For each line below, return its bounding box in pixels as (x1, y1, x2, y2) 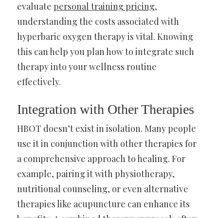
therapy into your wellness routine (17, 60, 157, 73)
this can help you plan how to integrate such (17, 45, 194, 57)
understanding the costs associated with (17, 15, 179, 27)
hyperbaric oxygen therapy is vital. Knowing (17, 30, 193, 42)
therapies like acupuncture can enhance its (17, 198, 190, 210)
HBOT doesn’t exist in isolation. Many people (17, 122, 196, 134)
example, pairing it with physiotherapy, (17, 167, 175, 180)
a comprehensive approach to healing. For (17, 152, 185, 164)
